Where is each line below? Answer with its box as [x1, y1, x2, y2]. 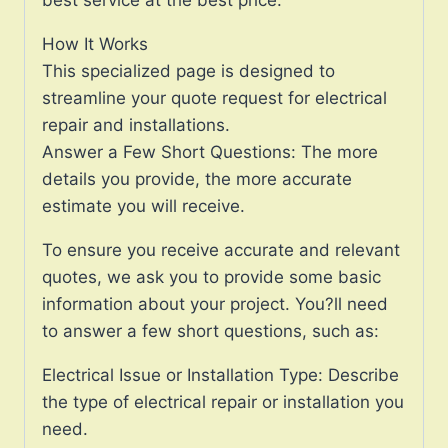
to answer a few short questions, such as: [42, 320, 379, 341]
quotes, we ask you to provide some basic [42, 266, 381, 287]
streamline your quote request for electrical [42, 87, 387, 108]
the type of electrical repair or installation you [42, 391, 404, 412]
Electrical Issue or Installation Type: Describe [42, 364, 399, 385]
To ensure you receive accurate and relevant [42, 239, 400, 260]
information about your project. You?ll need [42, 293, 388, 314]
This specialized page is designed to [42, 60, 335, 81]
